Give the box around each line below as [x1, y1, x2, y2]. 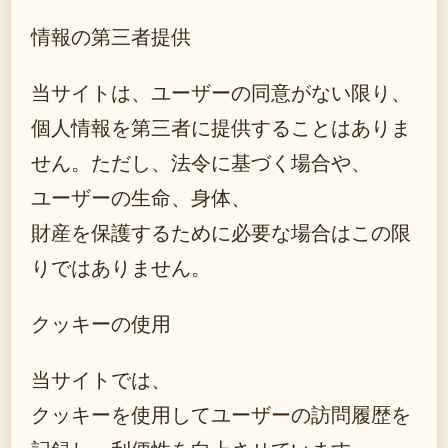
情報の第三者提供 [31, 23, 191, 50]
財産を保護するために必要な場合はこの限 [31, 219, 411, 246]
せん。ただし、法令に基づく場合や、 [31, 149, 371, 176]
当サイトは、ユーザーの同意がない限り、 [31, 79, 411, 106]
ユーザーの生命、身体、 [31, 184, 251, 211]
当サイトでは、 [31, 366, 171, 393]
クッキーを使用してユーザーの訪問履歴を [31, 401, 411, 428]
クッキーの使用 [31, 310, 171, 337]
